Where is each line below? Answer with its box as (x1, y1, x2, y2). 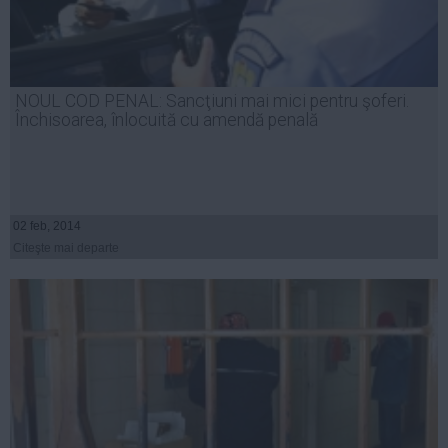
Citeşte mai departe (13, 241, 119, 256)
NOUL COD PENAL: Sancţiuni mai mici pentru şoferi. (15, 91, 409, 112)
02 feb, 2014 (13, 219, 81, 234)
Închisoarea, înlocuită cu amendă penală (15, 110, 318, 131)
